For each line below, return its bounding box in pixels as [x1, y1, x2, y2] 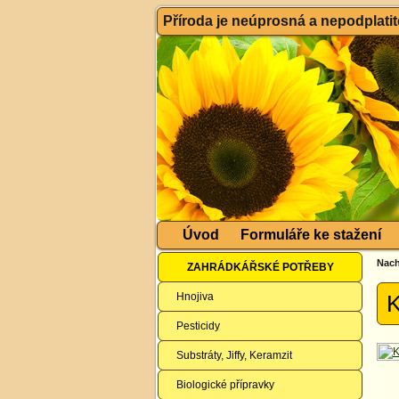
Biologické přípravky [176, 379, 274, 391]
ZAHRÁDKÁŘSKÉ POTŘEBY [186, 261, 334, 273]
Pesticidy [176, 320, 220, 332]
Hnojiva [176, 290, 214, 303]
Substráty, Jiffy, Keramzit [176, 349, 292, 362]
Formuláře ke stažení [240, 227, 381, 242]
